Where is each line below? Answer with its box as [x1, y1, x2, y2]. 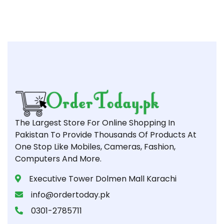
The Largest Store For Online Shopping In [15, 117, 175, 129]
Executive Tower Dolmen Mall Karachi [29, 173, 176, 185]
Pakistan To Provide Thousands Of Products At [15, 129, 196, 141]
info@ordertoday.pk [31, 189, 110, 201]
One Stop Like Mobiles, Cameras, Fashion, [15, 141, 175, 153]
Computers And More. [15, 153, 101, 165]
